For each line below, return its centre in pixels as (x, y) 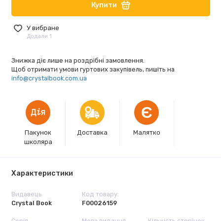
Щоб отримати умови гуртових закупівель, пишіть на (93, 69)
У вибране (43, 28)
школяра (38, 142)
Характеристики (42, 173)
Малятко (147, 132)
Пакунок (38, 132)
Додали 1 (39, 37)
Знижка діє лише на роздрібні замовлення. (78, 60)
